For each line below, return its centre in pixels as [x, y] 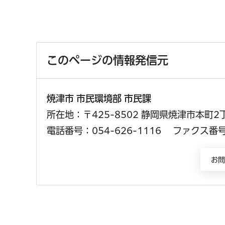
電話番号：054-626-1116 [104, 130]
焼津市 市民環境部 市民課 [105, 98]
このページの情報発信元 [107, 60]
